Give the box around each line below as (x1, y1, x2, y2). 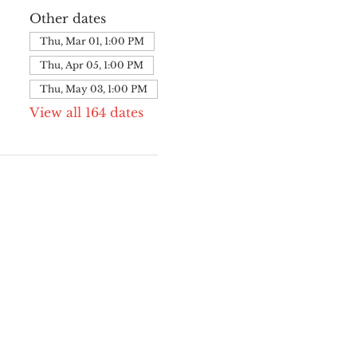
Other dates (29, 10, 106, 26)
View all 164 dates (29, 104, 143, 120)
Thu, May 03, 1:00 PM (39, 83, 147, 95)
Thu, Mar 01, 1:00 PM (39, 35, 144, 47)
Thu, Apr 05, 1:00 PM (39, 59, 143, 71)
